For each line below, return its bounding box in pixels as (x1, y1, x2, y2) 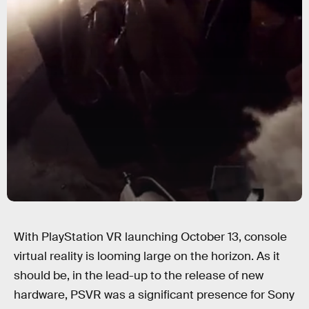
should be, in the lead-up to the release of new (14, 268, 263, 283)
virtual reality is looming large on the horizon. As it (14, 249, 280, 263)
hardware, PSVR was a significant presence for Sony (14, 288, 295, 302)
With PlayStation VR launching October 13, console (14, 230, 287, 244)
